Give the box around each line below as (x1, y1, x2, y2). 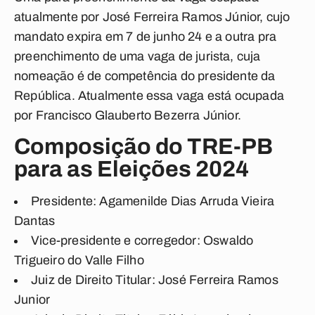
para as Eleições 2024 (14, 157, 249, 181)
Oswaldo (200, 233, 254, 247)
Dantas (14, 214, 56, 228)
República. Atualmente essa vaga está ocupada (14, 89, 284, 103)
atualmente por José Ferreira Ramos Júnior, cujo (14, 10, 290, 24)
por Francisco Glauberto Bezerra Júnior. (14, 108, 242, 122)
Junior (14, 292, 51, 307)
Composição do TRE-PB (14, 134, 273, 159)
